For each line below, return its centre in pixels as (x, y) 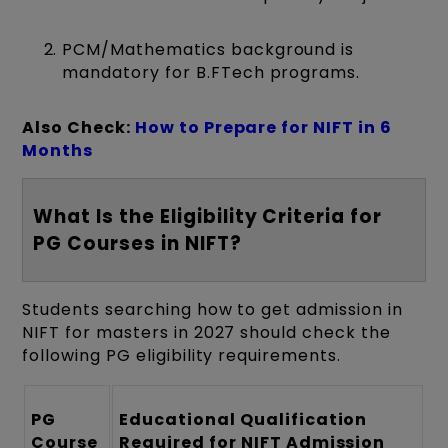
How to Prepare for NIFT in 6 (263, 128)
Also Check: (78, 128)
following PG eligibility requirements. (181, 355)
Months (58, 151)
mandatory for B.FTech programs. (211, 73)
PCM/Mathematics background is (208, 50)
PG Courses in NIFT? (137, 244)
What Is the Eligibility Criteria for (207, 217)
